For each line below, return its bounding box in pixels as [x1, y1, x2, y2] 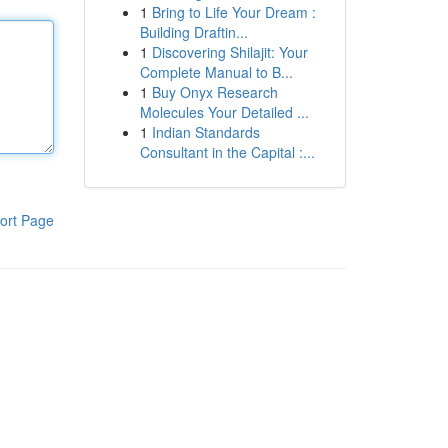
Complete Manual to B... [139, 62, 293, 82]
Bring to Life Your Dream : [151, 2, 316, 22]
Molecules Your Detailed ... [139, 102, 309, 122]
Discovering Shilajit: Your [151, 42, 308, 62]
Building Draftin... [139, 22, 248, 42]
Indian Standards [151, 122, 260, 142]
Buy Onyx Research [151, 82, 278, 102]
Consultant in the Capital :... [139, 142, 315, 162]
